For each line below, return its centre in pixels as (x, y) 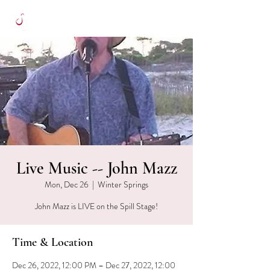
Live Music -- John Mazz (96, 168)
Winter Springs (123, 184)
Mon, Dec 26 (67, 184)
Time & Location (52, 242)
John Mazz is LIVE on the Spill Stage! (96, 206)
